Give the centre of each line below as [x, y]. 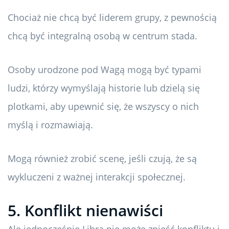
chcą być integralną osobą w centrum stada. [102, 36]
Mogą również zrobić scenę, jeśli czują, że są [102, 159]
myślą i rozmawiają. [50, 125]
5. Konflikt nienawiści [85, 211]
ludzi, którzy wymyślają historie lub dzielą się [104, 88]
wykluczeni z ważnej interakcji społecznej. [97, 177]
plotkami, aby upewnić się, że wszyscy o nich [103, 107]
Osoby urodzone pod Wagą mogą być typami [105, 70]
